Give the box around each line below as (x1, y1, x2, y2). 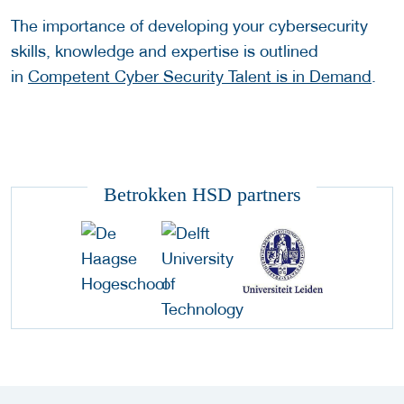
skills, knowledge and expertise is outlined (11, 41, 318, 61)
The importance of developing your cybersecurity (11, 16, 368, 36)
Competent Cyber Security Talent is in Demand (28, 67, 372, 87)
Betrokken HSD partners (103, 182, 301, 206)
